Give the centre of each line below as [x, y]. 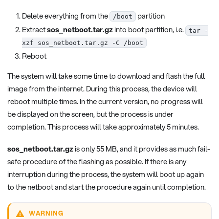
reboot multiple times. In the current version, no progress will [105, 101]
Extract [34, 30]
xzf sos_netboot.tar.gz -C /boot [83, 43]
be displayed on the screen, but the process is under [90, 114]
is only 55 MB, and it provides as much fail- [142, 148]
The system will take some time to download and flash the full [106, 76]
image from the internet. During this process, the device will [102, 88]
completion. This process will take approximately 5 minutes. [103, 127]
